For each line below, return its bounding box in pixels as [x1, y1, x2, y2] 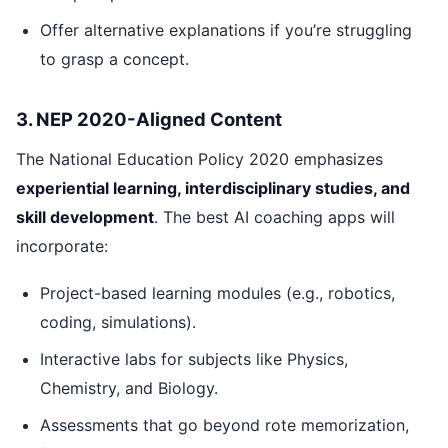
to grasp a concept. [40, 48, 189, 69]
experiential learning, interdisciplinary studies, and [16, 178, 410, 199]
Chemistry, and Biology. [40, 377, 218, 398]
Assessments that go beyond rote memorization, [40, 414, 409, 435]
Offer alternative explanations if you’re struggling [40, 19, 412, 40]
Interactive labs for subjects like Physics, [40, 348, 348, 369]
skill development [16, 207, 154, 228]
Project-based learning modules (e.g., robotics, [40, 282, 395, 303]
